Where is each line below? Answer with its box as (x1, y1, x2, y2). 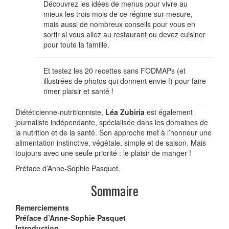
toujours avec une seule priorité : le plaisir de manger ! (15, 147, 191, 158)
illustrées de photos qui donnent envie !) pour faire (43, 75, 206, 86)
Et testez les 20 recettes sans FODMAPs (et (43, 65, 186, 76)
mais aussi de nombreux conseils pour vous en (43, 18, 195, 29)
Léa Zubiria (105, 106, 147, 117)
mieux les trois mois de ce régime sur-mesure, (43, 8, 193, 19)
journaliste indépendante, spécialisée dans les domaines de (15, 117, 208, 127)
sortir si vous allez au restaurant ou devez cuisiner (43, 29, 205, 39)
